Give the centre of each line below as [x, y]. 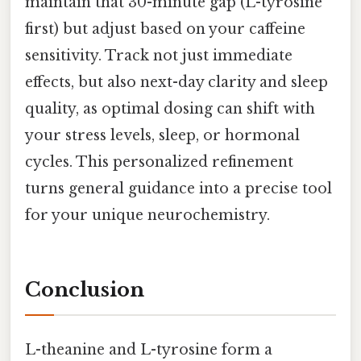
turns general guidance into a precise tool [178, 189]
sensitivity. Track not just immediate [159, 56]
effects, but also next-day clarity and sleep [176, 83]
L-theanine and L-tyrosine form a [149, 350]
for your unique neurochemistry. [147, 216]
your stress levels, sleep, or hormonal [162, 136]
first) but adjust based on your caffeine [165, 29]
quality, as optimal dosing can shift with [170, 109]
